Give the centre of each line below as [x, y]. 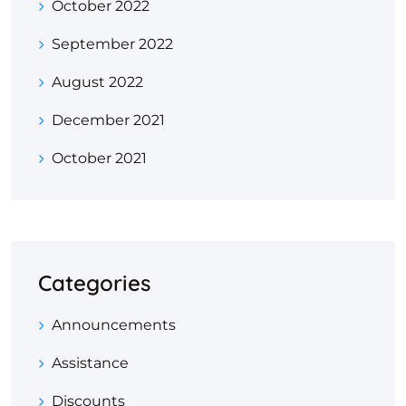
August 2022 [97, 82]
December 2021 [108, 121]
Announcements [114, 325]
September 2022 [112, 44]
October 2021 [99, 159]
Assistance [90, 363]
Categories [94, 283]
